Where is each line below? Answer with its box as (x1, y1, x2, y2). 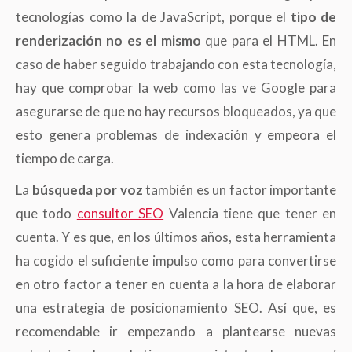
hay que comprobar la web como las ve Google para (16, 79, 336, 97)
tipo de (290, 9, 336, 26)
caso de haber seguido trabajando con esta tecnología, (16, 56, 336, 73)
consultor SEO (76, 205, 164, 222)
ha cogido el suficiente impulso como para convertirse (16, 252, 336, 269)
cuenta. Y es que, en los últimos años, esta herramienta (16, 229, 336, 246)
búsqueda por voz (31, 181, 143, 199)
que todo (16, 205, 77, 222)
